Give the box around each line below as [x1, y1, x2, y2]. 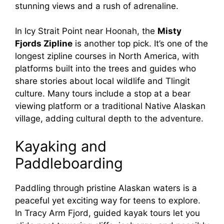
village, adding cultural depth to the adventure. [15, 113, 203, 124]
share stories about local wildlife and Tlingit [15, 76, 190, 86]
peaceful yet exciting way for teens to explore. [15, 195, 200, 205]
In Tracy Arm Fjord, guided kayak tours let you [15, 207, 200, 218]
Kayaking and [15, 137, 106, 155]
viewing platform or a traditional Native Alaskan [15, 101, 205, 111]
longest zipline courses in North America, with [15, 51, 199, 61]
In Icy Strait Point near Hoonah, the [15, 26, 157, 36]
